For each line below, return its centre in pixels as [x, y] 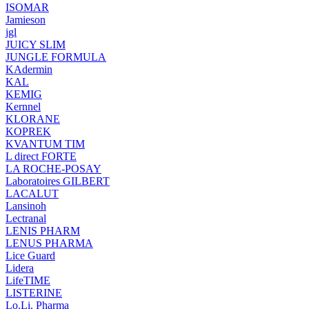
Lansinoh [26, 206]
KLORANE [33, 119]
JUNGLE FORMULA [56, 57]
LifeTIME [28, 280]
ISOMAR [27, 7]
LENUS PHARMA [49, 243]
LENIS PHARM [43, 231]
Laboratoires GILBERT [58, 181]
